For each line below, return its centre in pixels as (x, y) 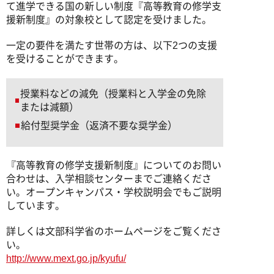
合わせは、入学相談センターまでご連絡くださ (109, 179)
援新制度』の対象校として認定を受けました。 (109, 20)
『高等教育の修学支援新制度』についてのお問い (114, 165)
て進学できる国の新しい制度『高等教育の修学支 (114, 6)
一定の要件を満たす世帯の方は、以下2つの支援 (112, 46)
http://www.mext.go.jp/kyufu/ (66, 258)
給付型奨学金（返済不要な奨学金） (99, 126)
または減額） (49, 107)
